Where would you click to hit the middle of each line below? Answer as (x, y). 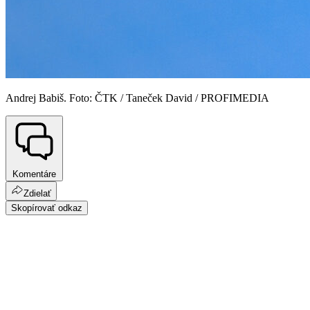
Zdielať (37, 193)
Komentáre (34, 174)
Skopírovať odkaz (47, 208)
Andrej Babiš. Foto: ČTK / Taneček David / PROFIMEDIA (137, 98)
